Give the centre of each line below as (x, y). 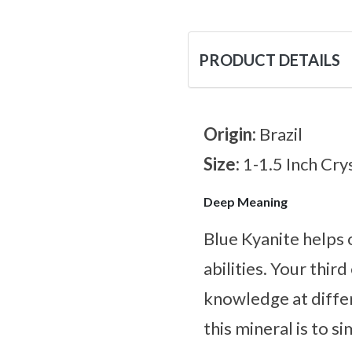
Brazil (281, 134)
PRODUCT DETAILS (269, 60)
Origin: (231, 134)
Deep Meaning (246, 202)
